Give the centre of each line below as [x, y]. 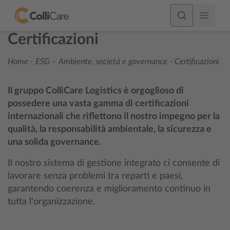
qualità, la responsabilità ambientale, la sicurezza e [110, 129]
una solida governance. [54, 142]
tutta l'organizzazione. [51, 202]
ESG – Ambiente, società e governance [101, 62]
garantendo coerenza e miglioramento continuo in [109, 189]
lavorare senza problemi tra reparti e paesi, [95, 176]
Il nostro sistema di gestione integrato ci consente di [114, 163]
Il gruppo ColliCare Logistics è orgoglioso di [96, 91]
